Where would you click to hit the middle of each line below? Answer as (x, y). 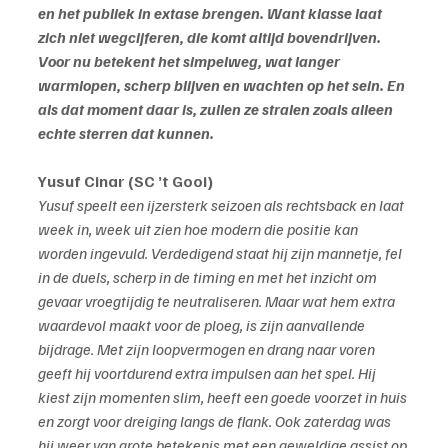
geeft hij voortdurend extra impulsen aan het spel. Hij (208, 373)
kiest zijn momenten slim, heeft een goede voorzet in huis (224, 397)
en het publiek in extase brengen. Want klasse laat (211, 13)
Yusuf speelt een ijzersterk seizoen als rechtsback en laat (222, 205)
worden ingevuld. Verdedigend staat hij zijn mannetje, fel (221, 253)
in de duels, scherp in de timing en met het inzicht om (209, 277)
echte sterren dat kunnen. (126, 133)
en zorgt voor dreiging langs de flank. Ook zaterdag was (216, 421)
